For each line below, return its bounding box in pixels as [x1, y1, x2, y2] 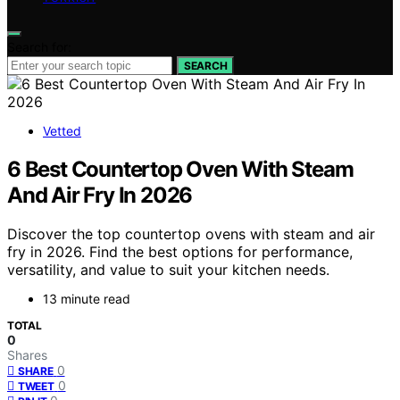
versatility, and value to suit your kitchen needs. [7, 261, 329, 279]
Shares [7, 347, 47, 363]
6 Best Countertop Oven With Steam [7, 155, 354, 182]
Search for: [7, 38, 71, 54]
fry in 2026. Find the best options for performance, [7, 243, 353, 262]
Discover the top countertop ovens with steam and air [7, 225, 375, 244]
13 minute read [43, 291, 130, 307]
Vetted [43, 122, 81, 138]
